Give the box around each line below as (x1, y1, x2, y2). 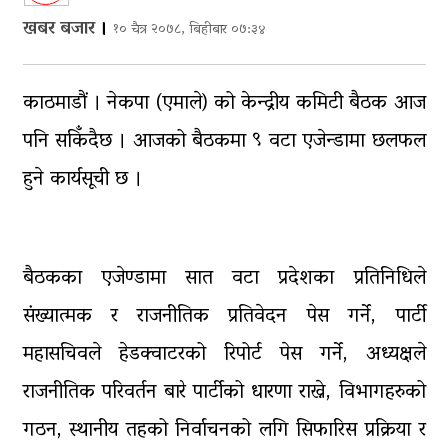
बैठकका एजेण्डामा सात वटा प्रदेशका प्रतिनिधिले (22, 259, 426, 298)
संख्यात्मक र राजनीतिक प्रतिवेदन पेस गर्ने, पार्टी (22, 297, 426, 336)
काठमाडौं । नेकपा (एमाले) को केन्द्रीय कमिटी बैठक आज (22, 84, 426, 123)
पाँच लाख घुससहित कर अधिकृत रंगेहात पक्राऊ (144, 73, 402, 101)
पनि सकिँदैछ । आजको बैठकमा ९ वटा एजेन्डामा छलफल (22, 122, 426, 161)
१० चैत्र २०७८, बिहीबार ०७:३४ (112, 16, 266, 44)
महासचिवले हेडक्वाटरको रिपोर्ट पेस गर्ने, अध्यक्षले (22, 335, 426, 374)
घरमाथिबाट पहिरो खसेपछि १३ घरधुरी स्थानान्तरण (144, 31, 413, 59)
